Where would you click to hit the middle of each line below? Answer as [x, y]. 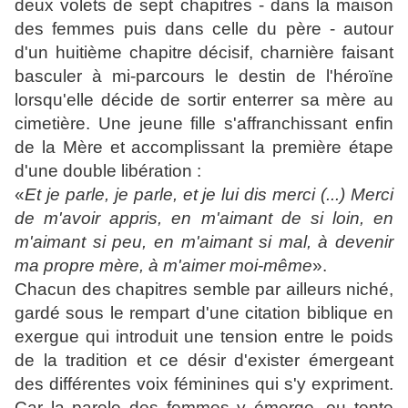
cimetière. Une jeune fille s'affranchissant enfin [204, 124]
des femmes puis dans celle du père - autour [204, 29]
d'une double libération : [108, 171]
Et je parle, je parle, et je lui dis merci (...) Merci [209, 195]
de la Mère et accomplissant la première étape [204, 148]
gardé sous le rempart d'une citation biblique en [204, 313]
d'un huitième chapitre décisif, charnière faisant [204, 53]
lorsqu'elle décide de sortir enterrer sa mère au [204, 100]
